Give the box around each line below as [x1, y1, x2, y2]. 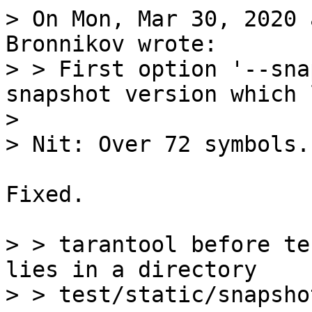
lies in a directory [6, 257, 257, 282]
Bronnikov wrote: [6, 31, 217, 56]
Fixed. [6, 182, 85, 207]
